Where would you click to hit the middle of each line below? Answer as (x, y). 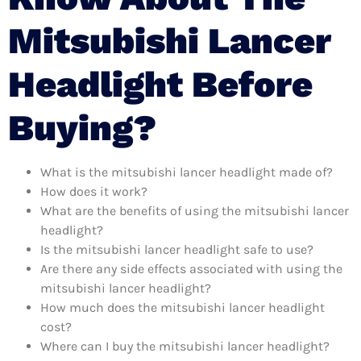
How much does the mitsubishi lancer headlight (183, 307)
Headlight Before (160, 84)
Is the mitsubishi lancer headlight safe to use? (177, 249)
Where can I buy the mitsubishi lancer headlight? (185, 346)
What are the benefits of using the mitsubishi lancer (195, 210)
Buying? (82, 127)
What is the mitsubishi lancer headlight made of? (187, 172)
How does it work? (94, 191)
